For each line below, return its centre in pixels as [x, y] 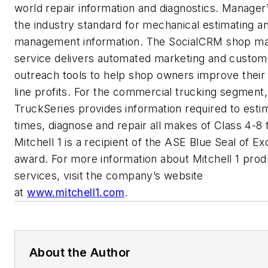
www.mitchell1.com [76, 192]
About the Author [80, 252]
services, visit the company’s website [109, 175]
